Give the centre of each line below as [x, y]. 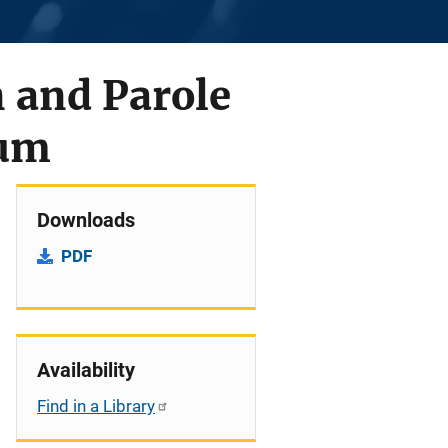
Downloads [86, 220]
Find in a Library [96, 406]
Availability [86, 370]
